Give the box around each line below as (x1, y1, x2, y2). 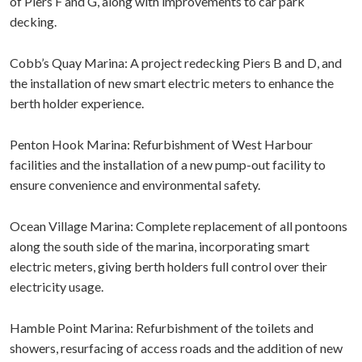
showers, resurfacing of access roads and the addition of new (10, 340, 343, 356)
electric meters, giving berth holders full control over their (10, 259, 327, 274)
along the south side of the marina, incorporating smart (10, 238, 309, 254)
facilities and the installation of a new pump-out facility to (10, 157, 326, 172)
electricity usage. (10, 279, 103, 294)
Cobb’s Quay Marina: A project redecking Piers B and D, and (10, 55, 342, 70)
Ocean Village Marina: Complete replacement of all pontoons (10, 218, 347, 234)
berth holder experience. (10, 95, 144, 111)
